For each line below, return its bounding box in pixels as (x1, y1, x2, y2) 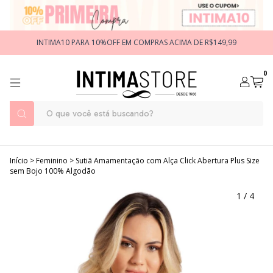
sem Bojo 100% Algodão (10, 166, 96, 176)
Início (10, 155, 28, 166)
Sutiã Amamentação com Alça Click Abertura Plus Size (76, 155, 260, 166)
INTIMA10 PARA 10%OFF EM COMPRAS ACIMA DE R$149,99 (37, 37, 236, 48)
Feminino (36, 155, 68, 166)
